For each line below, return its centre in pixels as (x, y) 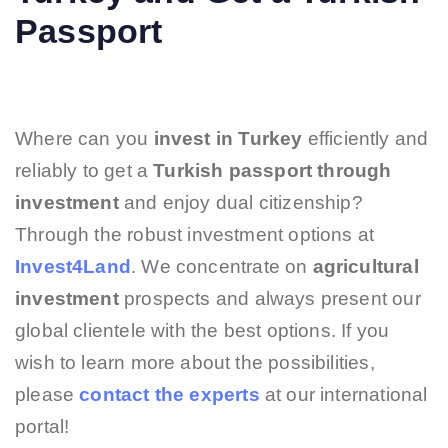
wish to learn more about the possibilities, (195, 363)
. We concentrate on (221, 267)
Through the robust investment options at (195, 235)
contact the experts (169, 395)
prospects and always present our (269, 299)
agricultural (365, 267)
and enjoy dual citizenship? (240, 203)
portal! (42, 427)
